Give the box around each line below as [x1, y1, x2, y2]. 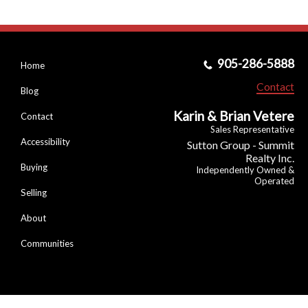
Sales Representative [210, 124, 294, 135]
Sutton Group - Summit [186, 138, 294, 152]
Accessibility [21, 136, 70, 148]
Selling [21, 187, 47, 199]
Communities [21, 238, 74, 250]
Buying [21, 162, 47, 173]
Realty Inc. [245, 151, 294, 165]
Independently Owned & [195, 164, 294, 176]
